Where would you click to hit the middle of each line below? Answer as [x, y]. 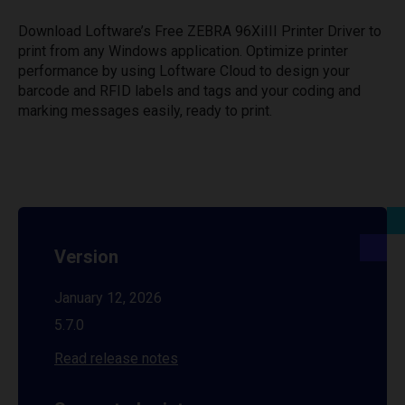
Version [86, 257]
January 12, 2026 [108, 298]
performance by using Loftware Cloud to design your [184, 71]
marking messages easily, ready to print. [145, 111]
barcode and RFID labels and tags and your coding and [189, 91]
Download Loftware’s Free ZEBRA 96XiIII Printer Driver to [200, 31]
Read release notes [116, 358]
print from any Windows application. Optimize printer [183, 51]
